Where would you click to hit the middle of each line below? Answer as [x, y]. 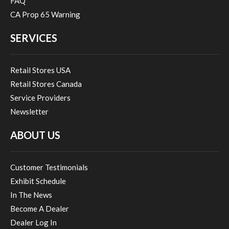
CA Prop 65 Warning [45, 14]
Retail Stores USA [40, 70]
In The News [31, 195]
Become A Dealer [40, 209]
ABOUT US [35, 135]
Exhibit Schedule [38, 181]
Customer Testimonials [49, 167]
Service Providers [40, 98]
